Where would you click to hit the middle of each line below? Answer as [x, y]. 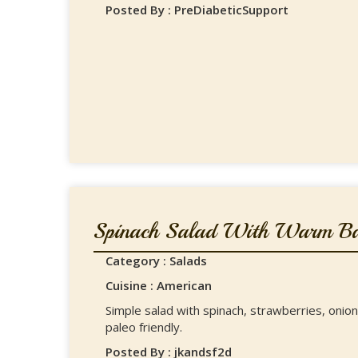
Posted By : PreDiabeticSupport [197, 10]
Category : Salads [156, 261]
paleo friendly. [144, 327]
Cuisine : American [159, 285]
